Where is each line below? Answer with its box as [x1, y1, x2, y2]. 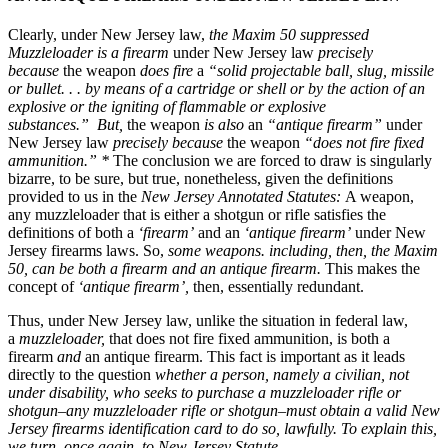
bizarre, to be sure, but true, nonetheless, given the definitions [8, 170, 393, 188]
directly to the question [8, 366, 155, 384]
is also [204, 116, 248, 134]
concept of [8, 278, 78, 296]
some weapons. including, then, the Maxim [168, 242, 438, 260]
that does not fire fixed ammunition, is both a [105, 330, 390, 348]
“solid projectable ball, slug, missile [204, 62, 434, 80]
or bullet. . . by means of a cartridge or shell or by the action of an [8, 80, 425, 98]
